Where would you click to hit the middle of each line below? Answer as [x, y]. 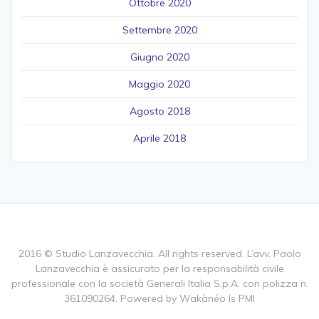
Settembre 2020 [159, 30]
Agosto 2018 [159, 111]
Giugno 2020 [159, 57]
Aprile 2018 [159, 138]
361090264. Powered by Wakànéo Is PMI [159, 298]
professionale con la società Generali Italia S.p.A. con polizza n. [159, 283]
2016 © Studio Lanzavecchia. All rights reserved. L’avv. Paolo [159, 253]
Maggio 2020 [159, 84]
